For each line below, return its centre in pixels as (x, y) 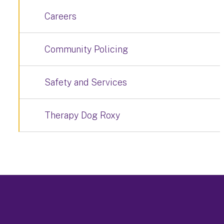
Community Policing (86, 49)
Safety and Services (86, 82)
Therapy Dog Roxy (82, 115)
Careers (60, 16)
